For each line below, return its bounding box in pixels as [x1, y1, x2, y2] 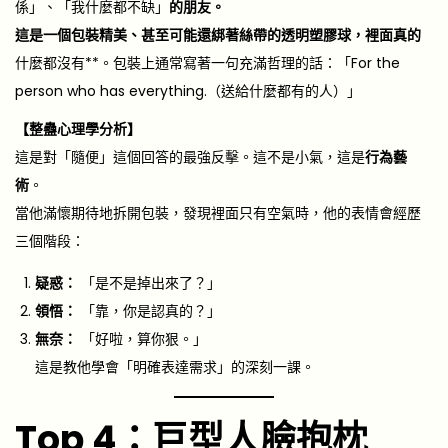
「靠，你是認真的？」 [77, 300, 221, 321]
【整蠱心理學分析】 [15, 118, 141, 139]
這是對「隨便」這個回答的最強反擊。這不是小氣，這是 [15, 146, 365, 167]
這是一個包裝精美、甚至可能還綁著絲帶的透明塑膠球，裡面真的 [15, 24, 421, 45]
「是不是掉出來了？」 [77, 272, 221, 293]
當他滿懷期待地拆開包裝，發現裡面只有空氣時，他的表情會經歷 [15, 202, 421, 223]
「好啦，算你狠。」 [77, 328, 207, 349]
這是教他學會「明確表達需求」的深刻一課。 [35, 356, 315, 377]
